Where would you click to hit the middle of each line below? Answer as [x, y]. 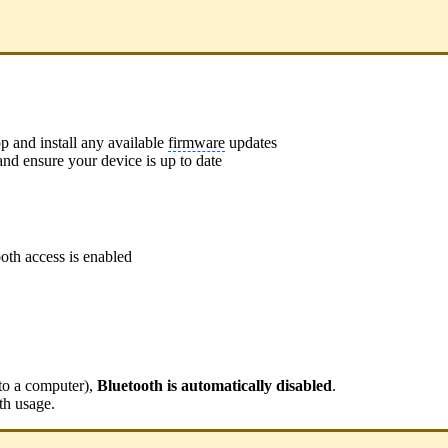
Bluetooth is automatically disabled [214, 385]
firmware [196, 142]
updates [251, 142]
